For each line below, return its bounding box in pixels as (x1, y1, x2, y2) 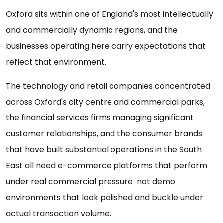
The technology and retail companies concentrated (6, 80, 210, 92)
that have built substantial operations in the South (6, 144, 202, 156)
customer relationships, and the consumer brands (6, 128, 202, 140)
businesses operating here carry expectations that (6, 40, 206, 52)
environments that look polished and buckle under (6, 192, 203, 204)
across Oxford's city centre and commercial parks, (6, 96, 205, 108)
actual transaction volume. (6, 208, 111, 220)
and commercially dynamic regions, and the (6, 24, 178, 36)
